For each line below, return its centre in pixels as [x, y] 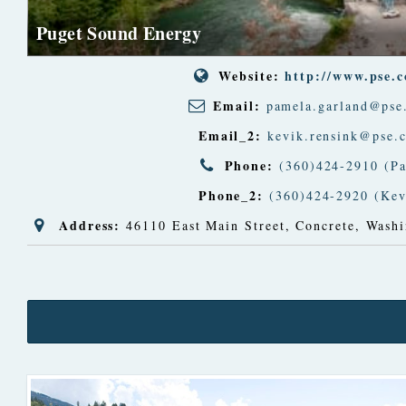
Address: [90, 225]
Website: [249, 75]
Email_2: [230, 135]
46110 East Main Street [206, 225]
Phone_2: [231, 195]
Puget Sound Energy [119, 33]
